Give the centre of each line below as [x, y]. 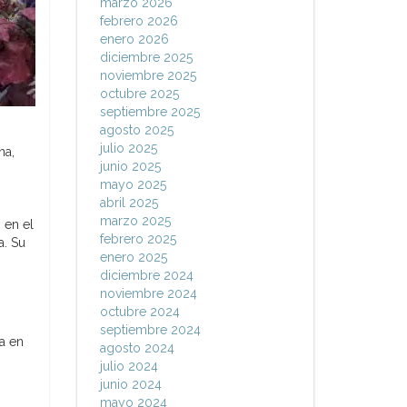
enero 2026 [134, 39]
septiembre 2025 [149, 112]
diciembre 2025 [146, 57]
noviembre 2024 [148, 293]
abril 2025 [129, 203]
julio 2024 [129, 366]
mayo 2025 [133, 184]
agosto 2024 [137, 348]
